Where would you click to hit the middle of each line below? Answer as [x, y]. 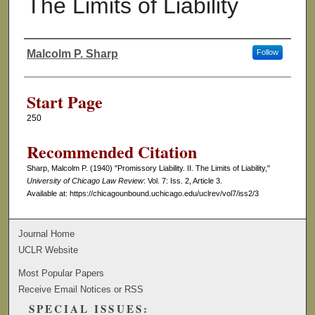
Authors [50, 66]
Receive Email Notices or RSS [81, 289]
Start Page [64, 102]
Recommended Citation [111, 152]
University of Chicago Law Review [85, 181]
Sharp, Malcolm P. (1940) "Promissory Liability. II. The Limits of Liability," [148, 168]
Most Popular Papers [62, 273]
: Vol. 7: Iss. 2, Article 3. [182, 181]
